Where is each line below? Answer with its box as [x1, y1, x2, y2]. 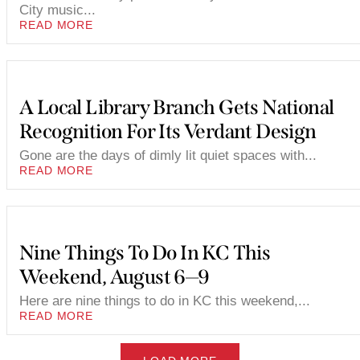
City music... [19, 2, 96, 18]
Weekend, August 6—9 [19, 265, 210, 290]
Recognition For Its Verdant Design [19, 120, 317, 145]
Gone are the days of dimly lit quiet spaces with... [19, 148, 317, 164]
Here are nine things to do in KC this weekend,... [19, 293, 310, 309]
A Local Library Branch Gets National [19, 96, 334, 121]
